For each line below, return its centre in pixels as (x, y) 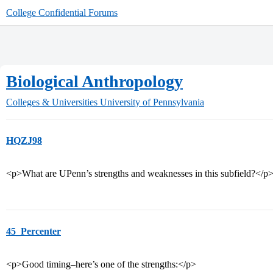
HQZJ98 (24, 140)
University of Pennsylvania (152, 102)
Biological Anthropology (94, 81)
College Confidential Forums (62, 12)
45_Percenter (34, 231)
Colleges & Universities (52, 102)
